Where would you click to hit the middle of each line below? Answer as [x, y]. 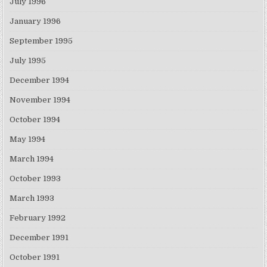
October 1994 [35, 120]
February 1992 [38, 218]
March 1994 [32, 159]
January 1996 [35, 21]
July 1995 [28, 61]
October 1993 [35, 179]
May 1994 [28, 139]
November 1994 [40, 100]
